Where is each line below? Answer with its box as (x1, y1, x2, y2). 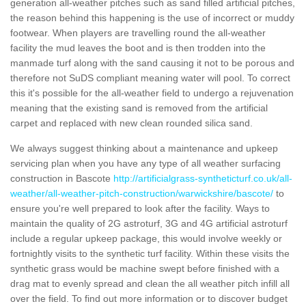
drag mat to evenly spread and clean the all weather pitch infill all (10, 277, 290, 289)
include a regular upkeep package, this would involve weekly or (10, 232, 282, 244)
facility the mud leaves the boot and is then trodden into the (10, 42, 266, 53)
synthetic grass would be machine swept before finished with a (10, 262, 279, 274)
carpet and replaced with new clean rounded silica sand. (10, 117, 253, 128)
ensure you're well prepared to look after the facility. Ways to (10, 202, 270, 214)
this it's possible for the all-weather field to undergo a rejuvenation (10, 87, 294, 98)
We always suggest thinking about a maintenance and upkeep (10, 142, 278, 154)
